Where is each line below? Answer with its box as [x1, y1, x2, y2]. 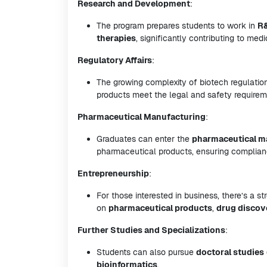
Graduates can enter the [97, 133, 192, 144]
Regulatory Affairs [77, 55, 152, 66]
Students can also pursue [97, 247, 196, 257]
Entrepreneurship [77, 168, 149, 179]
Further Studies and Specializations [77, 225, 225, 235]
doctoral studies [196, 247, 264, 257]
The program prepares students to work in [97, 20, 257, 31]
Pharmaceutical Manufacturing [77, 111, 206, 122]
